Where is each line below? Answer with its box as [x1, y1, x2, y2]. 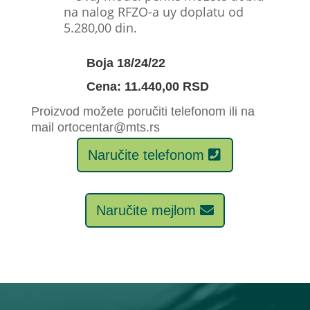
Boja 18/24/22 [86, 55, 165, 70]
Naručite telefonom [87, 147, 204, 163]
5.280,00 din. [63, 19, 137, 36]
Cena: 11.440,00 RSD [86, 79, 209, 93]
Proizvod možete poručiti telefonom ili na [30, 104, 255, 118]
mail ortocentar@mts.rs [30, 120, 160, 134]
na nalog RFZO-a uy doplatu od [63, 3, 244, 20]
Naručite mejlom [95, 202, 196, 218]
